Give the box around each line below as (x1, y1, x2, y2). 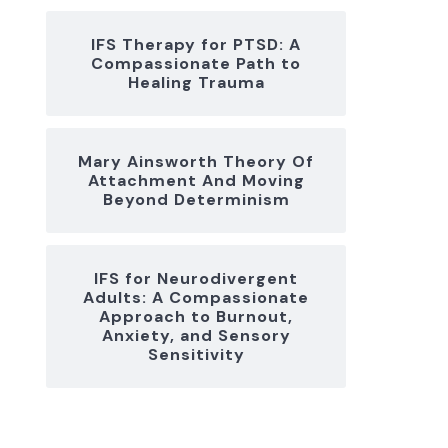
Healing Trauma (127, 72, 265, 93)
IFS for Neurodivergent (94, 268, 298, 289)
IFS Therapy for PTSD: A (91, 34, 301, 55)
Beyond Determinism (102, 189, 290, 210)
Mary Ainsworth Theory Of (78, 151, 314, 172)
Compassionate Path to (91, 53, 301, 74)
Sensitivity (147, 344, 245, 365)
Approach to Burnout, (99, 306, 293, 327)
